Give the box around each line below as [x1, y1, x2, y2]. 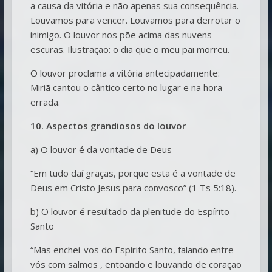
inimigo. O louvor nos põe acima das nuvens [30, 28, 212, 41]
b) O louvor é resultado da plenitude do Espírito [30, 205, 229, 217]
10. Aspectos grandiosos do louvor [30, 119, 186, 132]
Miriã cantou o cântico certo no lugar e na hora [30, 81, 222, 93]
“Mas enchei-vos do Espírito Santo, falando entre [30, 243, 234, 256]
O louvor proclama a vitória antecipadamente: [30, 66, 220, 79]
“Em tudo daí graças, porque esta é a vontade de [30, 166, 236, 179]
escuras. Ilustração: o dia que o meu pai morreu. [30, 42, 229, 55]
